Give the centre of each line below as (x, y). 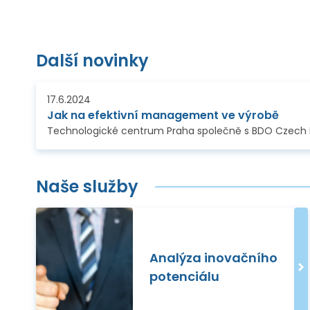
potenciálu (184, 277)
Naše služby (87, 187)
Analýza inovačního (213, 258)
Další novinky (92, 61)
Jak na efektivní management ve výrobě (163, 116)
